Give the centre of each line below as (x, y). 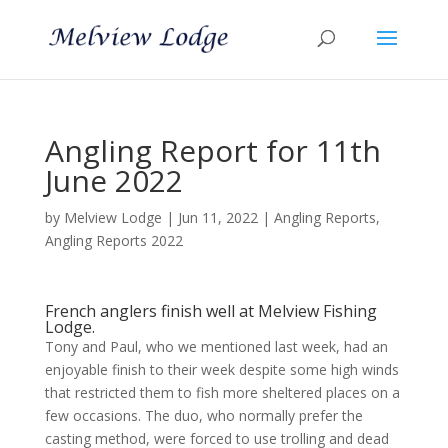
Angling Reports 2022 (113, 240)
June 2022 (113, 180)
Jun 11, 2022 (217, 217)
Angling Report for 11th (212, 150)
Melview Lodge (112, 217)
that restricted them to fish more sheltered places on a (222, 392)
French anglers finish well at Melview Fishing (210, 311)
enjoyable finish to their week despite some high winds (221, 369)
